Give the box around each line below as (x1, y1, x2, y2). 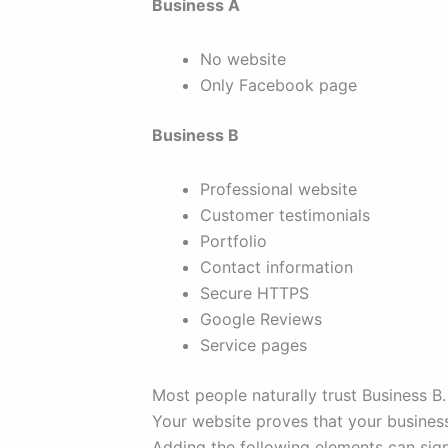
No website (200, 49, 286, 70)
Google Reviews (200, 309, 322, 330)
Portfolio (200, 231, 267, 252)
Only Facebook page (200, 75, 357, 96)
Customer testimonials (200, 205, 370, 226)
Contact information (200, 257, 353, 278)
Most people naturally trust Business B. (152, 385, 446, 406)
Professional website (200, 179, 357, 200)
